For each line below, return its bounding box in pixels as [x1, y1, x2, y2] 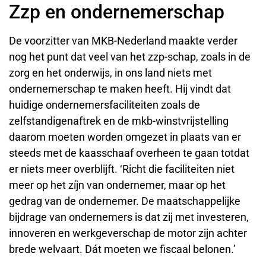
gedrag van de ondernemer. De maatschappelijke [9, 195, 240, 208]
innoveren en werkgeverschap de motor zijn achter [9, 227, 247, 240]
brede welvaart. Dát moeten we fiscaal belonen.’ [9, 243, 236, 256]
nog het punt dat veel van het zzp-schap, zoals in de [9, 50, 251, 64]
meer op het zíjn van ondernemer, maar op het [9, 179, 226, 192]
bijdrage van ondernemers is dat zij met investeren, [9, 211, 249, 224]
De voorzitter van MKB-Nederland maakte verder [9, 34, 237, 47]
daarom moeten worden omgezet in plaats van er [9, 131, 241, 144]
